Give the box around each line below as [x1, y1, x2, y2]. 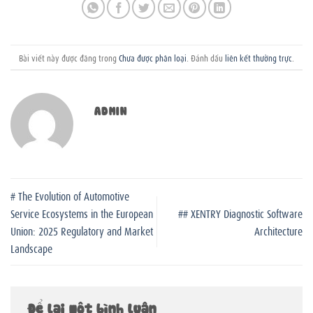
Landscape [10, 240, 52, 256]
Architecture [254, 222, 303, 238]
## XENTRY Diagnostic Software [178, 205, 303, 221]
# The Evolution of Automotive [10, 187, 129, 203]
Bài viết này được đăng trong [19, 50, 119, 64]
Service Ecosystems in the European [10, 205, 153, 221]
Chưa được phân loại [119, 50, 187, 64]
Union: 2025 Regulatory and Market [10, 222, 153, 238]
